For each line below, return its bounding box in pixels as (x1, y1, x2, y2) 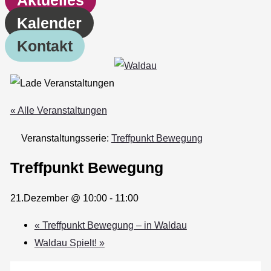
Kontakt (17, 37, 73, 54)
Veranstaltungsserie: (21, 132, 111, 143)
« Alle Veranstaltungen (10, 105, 107, 116)
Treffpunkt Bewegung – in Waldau (39, 219, 187, 230)
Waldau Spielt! (34, 237, 99, 248)
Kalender (17, 14, 82, 31)
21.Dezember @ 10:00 (10, 192, 107, 203)
